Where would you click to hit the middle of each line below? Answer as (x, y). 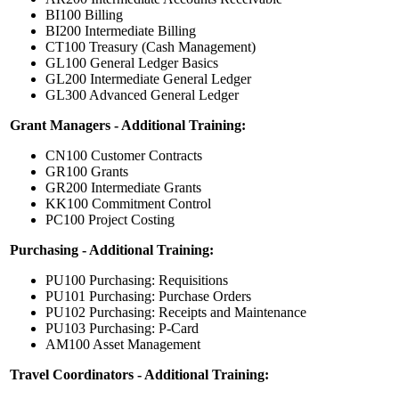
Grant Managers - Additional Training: (128, 126)
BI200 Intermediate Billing (121, 31)
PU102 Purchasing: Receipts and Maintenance (176, 313)
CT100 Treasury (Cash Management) (151, 47)
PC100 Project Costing (110, 220)
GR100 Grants (87, 172)
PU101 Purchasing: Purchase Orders (148, 297)
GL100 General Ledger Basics (132, 63)
